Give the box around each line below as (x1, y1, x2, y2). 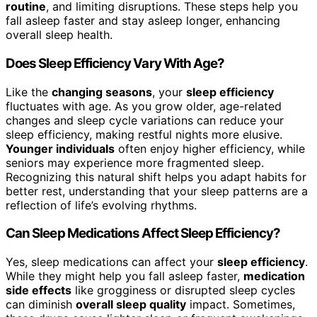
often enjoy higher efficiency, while (115, 141, 305, 156)
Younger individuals (6, 141, 115, 156)
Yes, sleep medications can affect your (6, 255, 217, 270)
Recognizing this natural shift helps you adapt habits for (6, 169, 306, 184)
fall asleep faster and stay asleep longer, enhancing (6, 13, 280, 28)
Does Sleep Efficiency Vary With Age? (6, 54, 225, 71)
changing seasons (52, 84, 152, 99)
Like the (6, 84, 52, 99)
